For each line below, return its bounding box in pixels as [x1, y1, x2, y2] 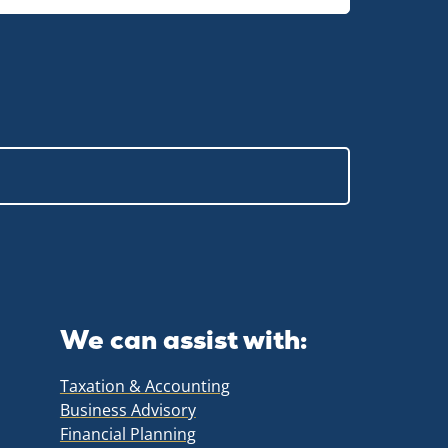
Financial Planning [59, 422, 196, 445]
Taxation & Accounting [59, 374, 230, 397]
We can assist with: [59, 322, 307, 357]
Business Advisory [59, 398, 196, 421]
